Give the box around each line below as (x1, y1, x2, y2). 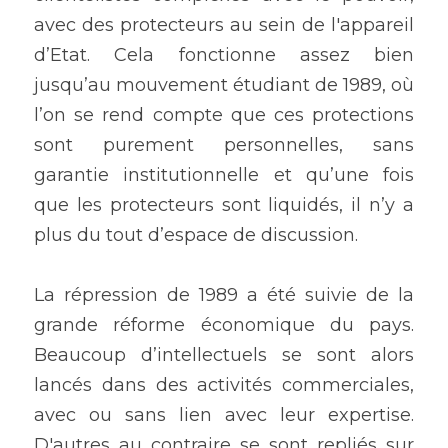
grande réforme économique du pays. (34, 314, 414, 337)
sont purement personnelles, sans (34, 134, 414, 157)
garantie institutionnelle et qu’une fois (34, 164, 414, 187)
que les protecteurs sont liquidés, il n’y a (34, 194, 414, 217)
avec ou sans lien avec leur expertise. (34, 404, 414, 427)
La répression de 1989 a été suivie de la (34, 284, 414, 307)
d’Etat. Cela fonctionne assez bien (34, 44, 414, 67)
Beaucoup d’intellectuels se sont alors (34, 344, 414, 367)
